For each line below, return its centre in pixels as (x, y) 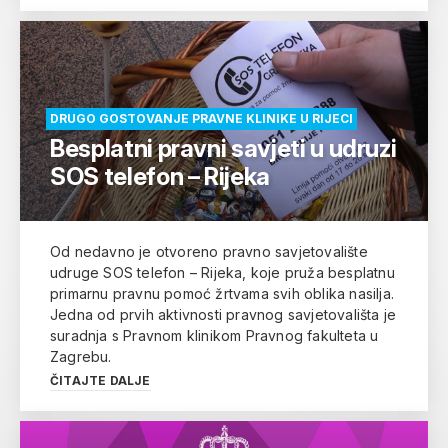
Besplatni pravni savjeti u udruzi (223, 148)
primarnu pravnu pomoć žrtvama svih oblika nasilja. (222, 293)
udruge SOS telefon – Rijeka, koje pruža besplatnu (222, 272)
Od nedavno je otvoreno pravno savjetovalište (209, 251)
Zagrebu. (81, 356)
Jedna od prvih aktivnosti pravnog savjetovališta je (223, 314)
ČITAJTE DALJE (100, 380)
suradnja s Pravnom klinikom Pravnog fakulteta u (214, 335)
